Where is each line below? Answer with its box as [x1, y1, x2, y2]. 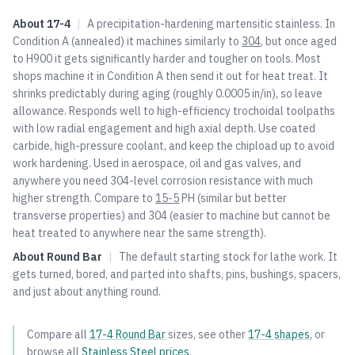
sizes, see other [168, 327, 246, 342]
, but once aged [261, 34, 337, 48]
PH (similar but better [179, 191, 287, 205]
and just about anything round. [13, 284, 161, 299]
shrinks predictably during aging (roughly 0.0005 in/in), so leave [13, 86, 323, 101]
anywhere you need [13, 174, 108, 188]
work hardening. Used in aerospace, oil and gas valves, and [13, 156, 301, 170]
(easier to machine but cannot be [167, 208, 330, 223]
